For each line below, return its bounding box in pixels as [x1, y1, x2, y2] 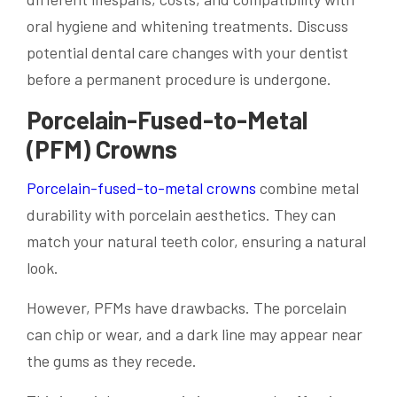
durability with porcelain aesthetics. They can [27, 205, 336, 225]
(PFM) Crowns [27, 133, 177, 164]
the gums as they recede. [27, 351, 197, 371]
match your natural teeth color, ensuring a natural [27, 231, 366, 252]
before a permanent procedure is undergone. [27, 68, 331, 89]
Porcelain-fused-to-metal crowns [27, 178, 256, 198]
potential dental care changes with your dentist [27, 42, 348, 62]
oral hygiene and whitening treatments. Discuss [27, 15, 348, 35]
